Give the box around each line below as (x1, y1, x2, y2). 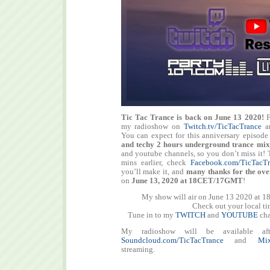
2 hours (156, 140, 183, 149)
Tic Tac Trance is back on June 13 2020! (121, 113, 264, 122)
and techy (121, 140, 154, 149)
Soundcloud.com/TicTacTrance (121, 236, 224, 245)
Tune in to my (127, 211, 175, 219)
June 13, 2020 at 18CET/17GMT (129, 177, 243, 185)
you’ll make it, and (121, 168, 186, 176)
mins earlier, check (121, 159, 190, 167)
